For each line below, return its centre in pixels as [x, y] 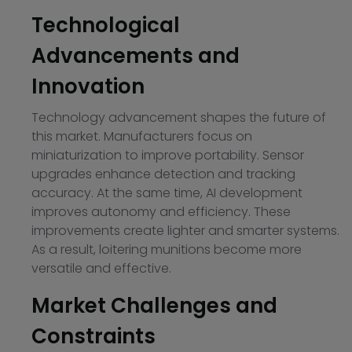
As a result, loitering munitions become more [167, 250]
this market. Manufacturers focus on [142, 137]
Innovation [88, 87]
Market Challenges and [154, 306]
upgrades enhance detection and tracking [163, 174]
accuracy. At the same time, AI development [167, 193]
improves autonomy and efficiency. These [161, 212]
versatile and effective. [101, 269]
